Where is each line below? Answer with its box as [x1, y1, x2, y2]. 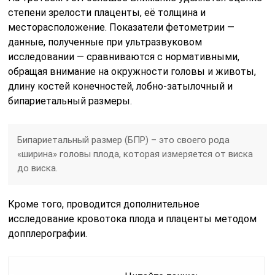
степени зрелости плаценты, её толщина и [8, 6, 206, 18]
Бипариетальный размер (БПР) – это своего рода [17, 134, 230, 145]
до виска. [17, 162, 58, 174]
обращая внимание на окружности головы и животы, [8, 65, 257, 77]
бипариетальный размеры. [8, 95, 133, 107]
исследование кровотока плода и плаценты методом [8, 212, 257, 225]
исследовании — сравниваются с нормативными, [8, 50, 240, 63]
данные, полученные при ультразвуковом [8, 36, 203, 48]
